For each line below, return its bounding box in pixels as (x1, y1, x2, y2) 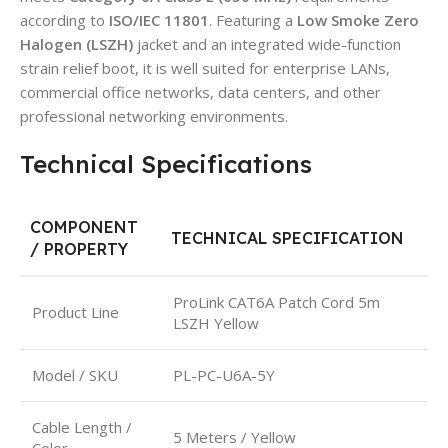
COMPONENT (30, 216, 138, 237)
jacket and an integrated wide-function (133, 33, 401, 54)
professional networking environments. (20, 105, 288, 126)
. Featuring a (209, 9, 297, 30)
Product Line (32, 301, 119, 322)
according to (20, 9, 109, 30)
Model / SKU (32, 364, 118, 385)
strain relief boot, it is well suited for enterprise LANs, (20, 57, 390, 78)
